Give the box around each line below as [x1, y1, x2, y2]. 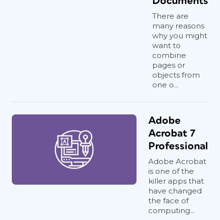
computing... [148, 206, 194, 215]
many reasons [152, 21, 204, 30]
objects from [152, 70, 200, 80]
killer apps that [148, 176, 204, 186]
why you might [152, 31, 207, 40]
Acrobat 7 [148, 128, 195, 138]
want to [152, 41, 181, 50]
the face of [148, 196, 189, 205]
